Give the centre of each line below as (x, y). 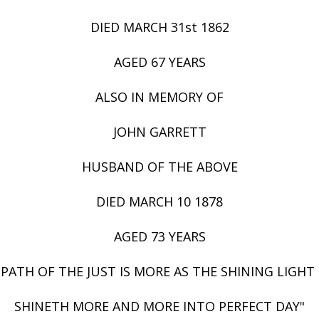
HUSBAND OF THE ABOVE (159, 167)
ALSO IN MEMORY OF (159, 97)
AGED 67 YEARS (159, 62)
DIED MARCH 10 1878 (159, 202)
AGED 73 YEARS (159, 237)
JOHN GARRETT (159, 132)
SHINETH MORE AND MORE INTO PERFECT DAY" (159, 307)
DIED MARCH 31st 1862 (159, 27)
